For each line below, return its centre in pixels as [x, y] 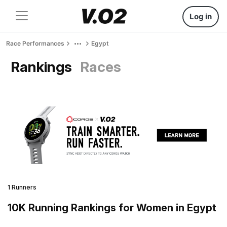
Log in [201, 16]
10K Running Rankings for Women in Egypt [112, 207]
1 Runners [22, 187]
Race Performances [35, 43]
